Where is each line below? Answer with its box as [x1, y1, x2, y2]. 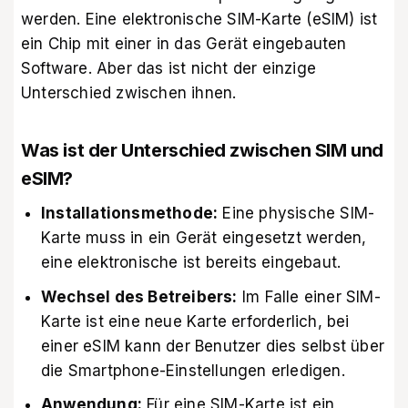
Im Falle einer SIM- [237, 287, 381, 306]
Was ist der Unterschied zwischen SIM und [21, 138, 384, 161]
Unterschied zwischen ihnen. [21, 84, 237, 103]
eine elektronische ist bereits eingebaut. [41, 253, 342, 272]
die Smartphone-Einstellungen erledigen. [41, 361, 345, 380]
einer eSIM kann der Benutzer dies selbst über [41, 336, 385, 355]
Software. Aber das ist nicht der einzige [21, 59, 317, 78]
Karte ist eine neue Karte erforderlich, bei [41, 311, 350, 331]
